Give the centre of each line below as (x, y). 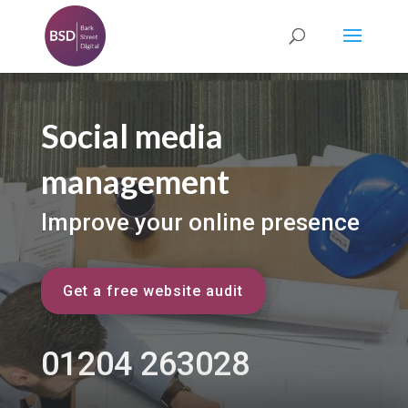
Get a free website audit (153, 291)
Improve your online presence (200, 222)
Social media (132, 135)
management (135, 181)
